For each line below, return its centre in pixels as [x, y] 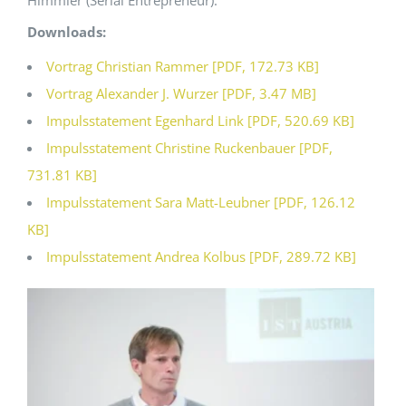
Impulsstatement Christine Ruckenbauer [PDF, [189, 148]
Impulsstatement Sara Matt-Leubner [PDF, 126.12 [201, 203]
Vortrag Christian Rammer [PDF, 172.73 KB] [183, 67]
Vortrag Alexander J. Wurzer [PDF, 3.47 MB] [181, 94]
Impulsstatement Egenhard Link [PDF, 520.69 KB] [200, 121]
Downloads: [67, 32]
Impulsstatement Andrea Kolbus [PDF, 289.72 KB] [201, 257]
